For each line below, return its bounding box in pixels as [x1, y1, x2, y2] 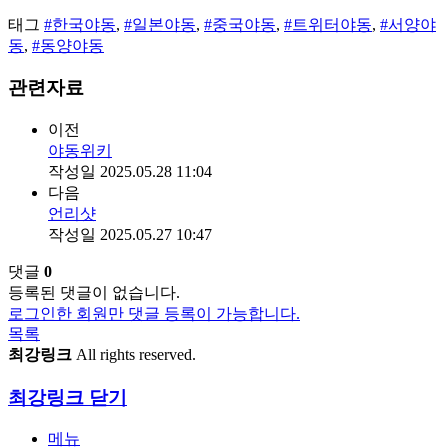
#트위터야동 [284, 15, 372, 33]
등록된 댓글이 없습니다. [8, 283, 180, 301]
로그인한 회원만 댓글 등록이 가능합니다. [8, 304, 300, 322]
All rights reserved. [76, 345, 196, 363]
